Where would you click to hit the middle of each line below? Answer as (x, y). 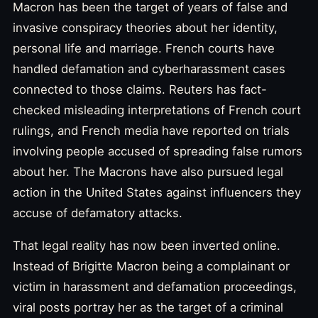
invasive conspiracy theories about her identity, (145, 27)
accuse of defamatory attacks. (98, 213)
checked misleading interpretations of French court (157, 110)
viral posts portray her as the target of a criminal (148, 307)
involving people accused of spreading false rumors (158, 151)
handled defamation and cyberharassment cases (149, 68)
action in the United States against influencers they (157, 192)
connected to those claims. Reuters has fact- (140, 89)
